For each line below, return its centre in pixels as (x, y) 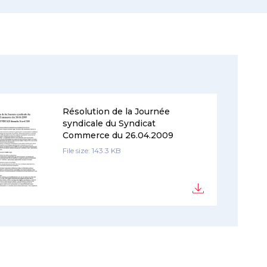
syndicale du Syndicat (109, 123)
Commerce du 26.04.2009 (118, 135)
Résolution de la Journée (116, 111)
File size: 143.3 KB (91, 150)
